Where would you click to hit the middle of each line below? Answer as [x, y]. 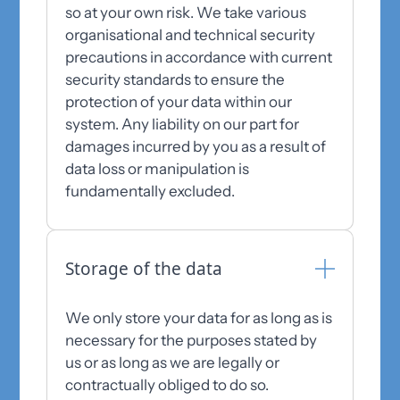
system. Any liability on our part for [183, 124]
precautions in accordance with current [199, 57]
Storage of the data [144, 269]
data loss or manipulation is [158, 169]
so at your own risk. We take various [186, 12]
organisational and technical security [191, 35]
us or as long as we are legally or [173, 362]
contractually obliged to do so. [167, 385]
